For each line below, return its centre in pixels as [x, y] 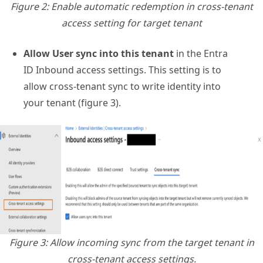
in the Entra [201, 54]
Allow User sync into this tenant [99, 54]
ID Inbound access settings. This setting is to [122, 70]
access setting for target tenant [131, 23]
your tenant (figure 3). [72, 103]
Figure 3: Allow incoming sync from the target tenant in [131, 243]
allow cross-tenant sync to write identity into [122, 87]
